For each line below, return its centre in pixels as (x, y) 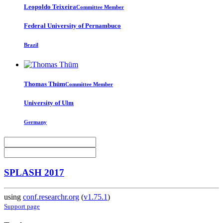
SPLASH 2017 (34, 172)
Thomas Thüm (45, 84)
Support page (22, 206)
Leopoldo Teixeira (50, 7)
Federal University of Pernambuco (72, 26)
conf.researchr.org (51, 197)
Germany (35, 122)
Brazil (31, 45)
